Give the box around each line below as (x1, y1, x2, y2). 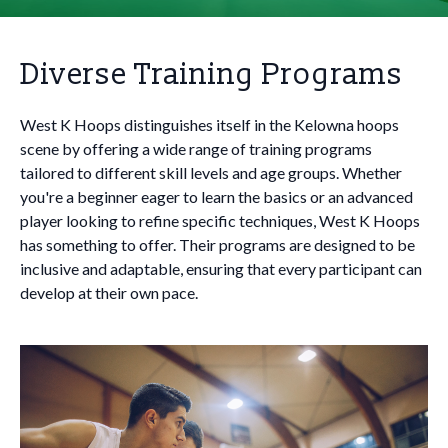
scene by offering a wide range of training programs (20, 139, 372, 158)
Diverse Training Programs (20, 56, 403, 93)
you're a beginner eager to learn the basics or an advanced (20, 187, 413, 206)
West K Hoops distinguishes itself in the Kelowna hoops (20, 115, 399, 134)
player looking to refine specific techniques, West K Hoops (20, 211, 420, 230)
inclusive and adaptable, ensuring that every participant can (20, 259, 422, 278)
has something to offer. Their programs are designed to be (20, 235, 415, 254)
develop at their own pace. (20, 283, 198, 302)
